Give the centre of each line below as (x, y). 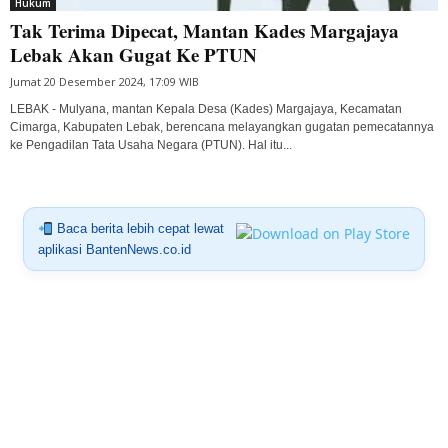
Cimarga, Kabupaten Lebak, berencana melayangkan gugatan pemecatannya (222, 127)
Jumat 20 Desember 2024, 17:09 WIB (104, 82)
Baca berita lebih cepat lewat (138, 229)
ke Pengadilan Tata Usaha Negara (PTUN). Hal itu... (151, 145)
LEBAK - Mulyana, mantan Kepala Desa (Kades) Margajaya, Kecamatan (206, 109)
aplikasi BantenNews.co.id (114, 250)
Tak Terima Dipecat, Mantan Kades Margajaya (204, 31)
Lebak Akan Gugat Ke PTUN (133, 55)
